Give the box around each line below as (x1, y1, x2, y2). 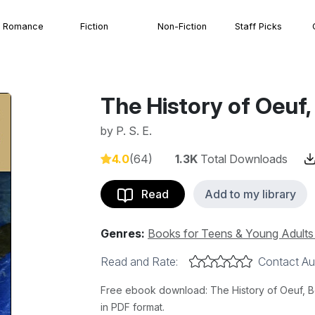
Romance (3, 20, 44, 32)
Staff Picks (235, 20, 282, 32)
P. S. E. (116, 124, 152, 138)
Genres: (101, 226, 145, 240)
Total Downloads (198, 152, 288, 166)
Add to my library (205, 187, 296, 201)
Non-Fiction (157, 20, 207, 32)
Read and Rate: (101, 255, 178, 269)
